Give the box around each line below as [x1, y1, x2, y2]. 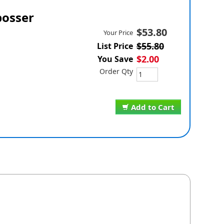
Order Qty [99, 66, 133, 76]
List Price [96, 40, 133, 52]
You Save [97, 53, 133, 65]
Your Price [103, 28, 133, 37]
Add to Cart [130, 102, 174, 112]
